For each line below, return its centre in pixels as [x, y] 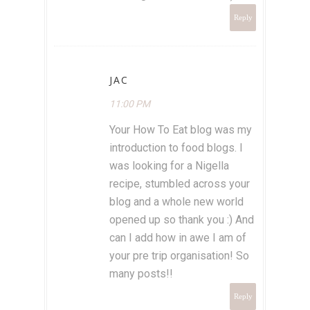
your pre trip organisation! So [179, 256]
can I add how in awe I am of [178, 238]
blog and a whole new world [176, 202]
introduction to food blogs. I [176, 148]
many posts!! [141, 274]
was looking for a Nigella [169, 166]
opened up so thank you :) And [182, 220]
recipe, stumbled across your [180, 184]
